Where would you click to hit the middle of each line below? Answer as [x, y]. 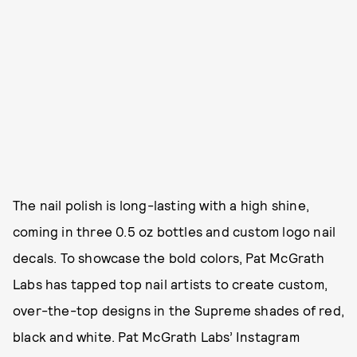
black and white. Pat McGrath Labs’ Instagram [156, 336]
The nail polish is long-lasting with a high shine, [161, 205]
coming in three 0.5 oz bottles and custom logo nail [175, 231]
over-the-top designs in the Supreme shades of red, [179, 310]
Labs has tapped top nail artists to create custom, [171, 284]
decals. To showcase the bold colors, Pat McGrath [169, 257]
